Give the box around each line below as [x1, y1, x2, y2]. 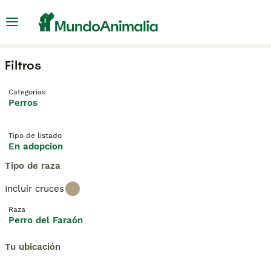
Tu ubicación [5, 241, 60, 252]
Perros [8, 97, 38, 108]
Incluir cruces [5, 183, 64, 194]
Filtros [5, 57, 41, 73]
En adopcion [8, 141, 63, 152]
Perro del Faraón [8, 215, 83, 226]
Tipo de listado [8, 131, 62, 140]
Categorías [8, 88, 45, 96]
